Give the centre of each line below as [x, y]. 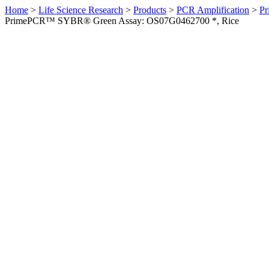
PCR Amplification [213, 10]
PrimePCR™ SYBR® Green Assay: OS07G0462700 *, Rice [122, 21]
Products [150, 10]
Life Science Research [81, 10]
